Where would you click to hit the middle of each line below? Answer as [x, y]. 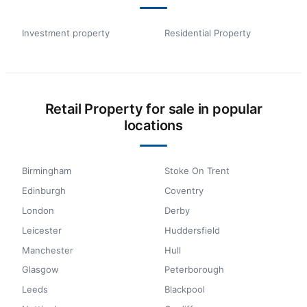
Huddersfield [192, 230]
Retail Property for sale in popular [153, 109]
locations [153, 126]
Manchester [48, 250]
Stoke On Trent [197, 171]
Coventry [184, 191]
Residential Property [208, 33]
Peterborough [194, 270]
